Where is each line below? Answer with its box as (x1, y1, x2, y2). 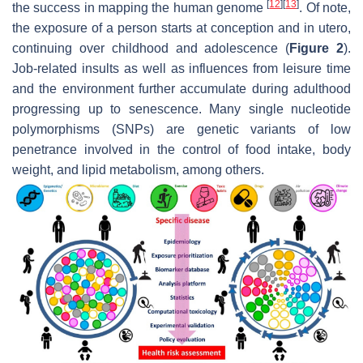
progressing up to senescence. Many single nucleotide (12, 101, 351, 116)
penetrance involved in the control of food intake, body (12, 142, 351, 156)
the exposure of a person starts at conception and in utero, (12, 20, 351, 35)
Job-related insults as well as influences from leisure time (12, 61, 351, 75)
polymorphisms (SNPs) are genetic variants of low (12, 122, 351, 136)
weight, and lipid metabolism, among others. (12, 162, 264, 177)
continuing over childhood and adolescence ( (12, 41, 290, 55)
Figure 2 (289, 41, 344, 55)
